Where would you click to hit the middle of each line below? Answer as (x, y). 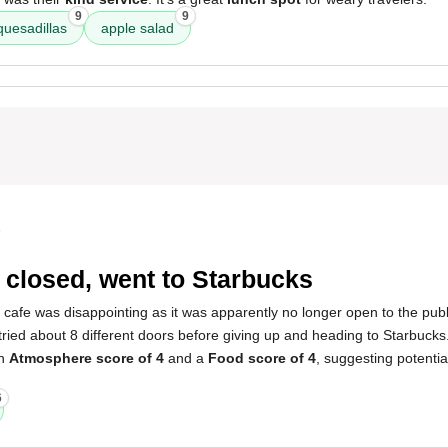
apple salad (137, 28)
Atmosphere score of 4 (86, 358)
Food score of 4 (262, 358)
